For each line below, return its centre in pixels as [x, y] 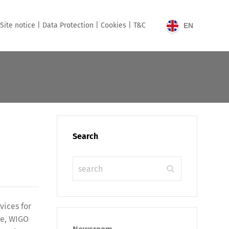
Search [85, 136]
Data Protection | [71, 25]
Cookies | [116, 25]
